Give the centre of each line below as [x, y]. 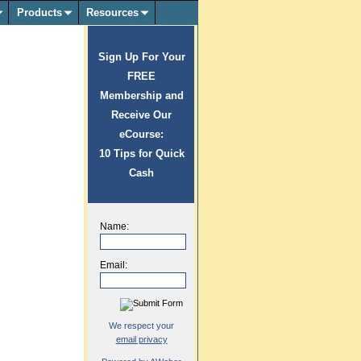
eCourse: [142, 134]
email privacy [141, 339]
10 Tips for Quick [141, 153]
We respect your [142, 325]
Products [40, 12]
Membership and [141, 95]
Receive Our [142, 114]
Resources [113, 12]
